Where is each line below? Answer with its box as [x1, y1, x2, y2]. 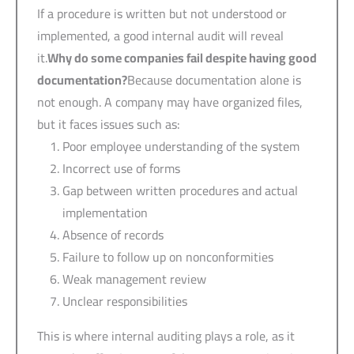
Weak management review [62, 266, 206, 291]
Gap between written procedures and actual [62, 178, 298, 202]
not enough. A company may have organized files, [37, 89, 303, 114]
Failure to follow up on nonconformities [62, 244, 273, 269]
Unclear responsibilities [62, 288, 187, 313]
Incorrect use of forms [62, 156, 180, 180]
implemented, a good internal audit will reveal [37, 23, 284, 47]
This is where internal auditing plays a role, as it [37, 323, 295, 348]
